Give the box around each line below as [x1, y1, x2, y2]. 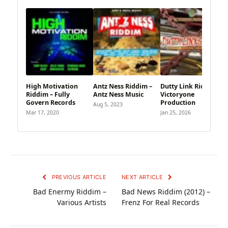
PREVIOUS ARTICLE [50, 173, 106, 181]
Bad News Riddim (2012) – [122, 186, 210, 196]
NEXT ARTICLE [122, 173, 165, 181]
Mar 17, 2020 [26, 108, 59, 116]
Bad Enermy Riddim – [33, 186, 106, 196]
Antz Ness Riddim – [93, 81, 152, 91]
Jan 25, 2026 [160, 108, 191, 116]
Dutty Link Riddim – [160, 81, 221, 91]
